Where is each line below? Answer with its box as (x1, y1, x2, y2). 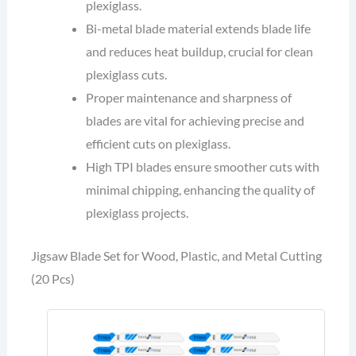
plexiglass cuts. (86, 67, 168, 83)
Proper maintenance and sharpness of (86, 90, 292, 106)
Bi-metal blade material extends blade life (86, 21, 311, 37)
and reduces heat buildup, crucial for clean (86, 44, 314, 60)
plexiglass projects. (86, 205, 189, 221)
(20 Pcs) (30, 270, 75, 286)
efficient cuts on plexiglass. (86, 136, 231, 152)
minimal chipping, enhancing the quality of (86, 182, 315, 198)
